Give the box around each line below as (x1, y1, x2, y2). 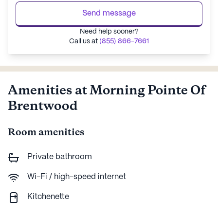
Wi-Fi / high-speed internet (27, 173, 126, 181)
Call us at (69, 37, 99, 45)
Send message (82, 9, 136, 17)
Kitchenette (27, 193, 69, 200)
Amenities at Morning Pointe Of (8, 82, 205, 100)
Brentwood (8, 97, 78, 115)
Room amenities (8, 126, 84, 139)
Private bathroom (27, 153, 92, 161)
